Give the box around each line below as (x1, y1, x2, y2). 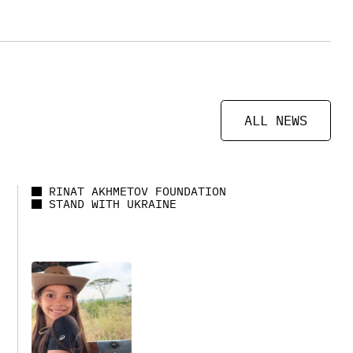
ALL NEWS (244, 111, 308, 129)
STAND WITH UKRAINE (48, 196, 176, 212)
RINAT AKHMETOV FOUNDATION (48, 184, 226, 199)
